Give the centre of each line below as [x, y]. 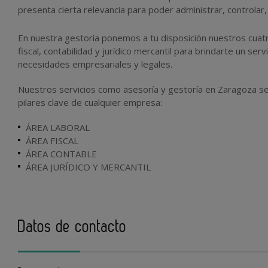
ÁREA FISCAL [52, 141]
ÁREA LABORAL [59, 127]
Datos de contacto [72, 226]
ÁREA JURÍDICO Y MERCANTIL [88, 167]
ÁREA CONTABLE [61, 154]
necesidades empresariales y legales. [95, 64]
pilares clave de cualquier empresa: [90, 102]
